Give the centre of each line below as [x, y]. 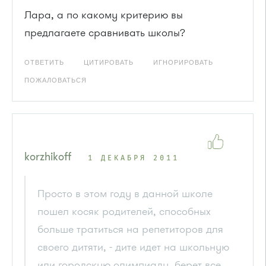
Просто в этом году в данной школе [125, 193]
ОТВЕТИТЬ [44, 62]
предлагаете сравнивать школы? [105, 32]
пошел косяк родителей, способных [124, 211]
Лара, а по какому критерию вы [104, 15]
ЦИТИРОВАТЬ [109, 62]
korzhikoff [48, 156]
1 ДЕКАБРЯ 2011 [134, 158]
